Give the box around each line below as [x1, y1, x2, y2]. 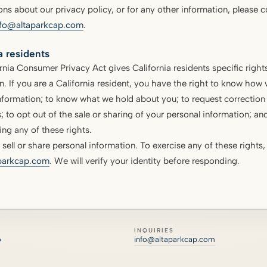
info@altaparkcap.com [133, 234, 215, 244]
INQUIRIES [133, 226, 174, 234]
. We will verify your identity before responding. [49, 155, 240, 166]
